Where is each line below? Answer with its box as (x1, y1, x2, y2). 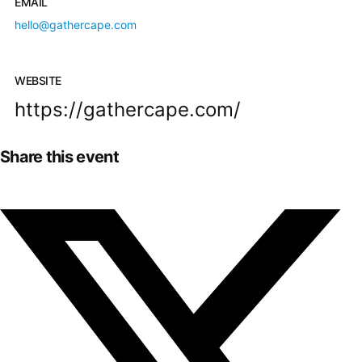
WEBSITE (15, 73, 61, 87)
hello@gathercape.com (15, 18, 137, 32)
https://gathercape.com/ (15, 97, 242, 121)
